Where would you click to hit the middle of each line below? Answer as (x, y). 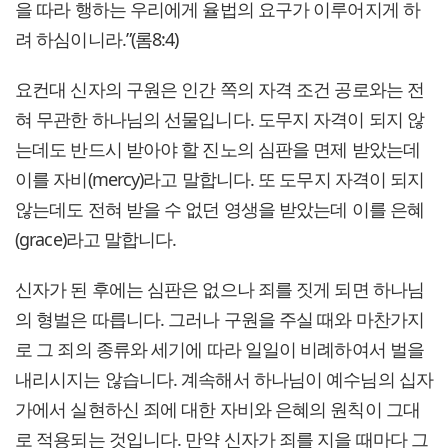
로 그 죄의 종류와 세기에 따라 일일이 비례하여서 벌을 (220, 348)
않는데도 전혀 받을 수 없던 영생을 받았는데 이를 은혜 (220, 208)
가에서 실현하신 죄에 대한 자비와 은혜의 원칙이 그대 (217, 408)
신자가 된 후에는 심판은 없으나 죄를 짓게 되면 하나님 (220, 288)
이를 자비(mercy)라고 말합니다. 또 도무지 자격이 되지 (220, 178)
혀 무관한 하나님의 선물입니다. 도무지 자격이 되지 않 (220, 118)
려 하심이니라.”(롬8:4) (97, 38)
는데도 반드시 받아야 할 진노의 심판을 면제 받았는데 (217, 148)
